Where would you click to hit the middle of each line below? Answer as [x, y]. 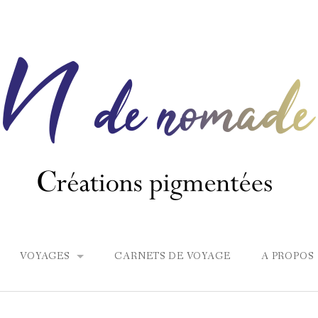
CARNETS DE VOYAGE [172, 256]
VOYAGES [45, 256]
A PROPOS [287, 256]
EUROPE [45, 296]
